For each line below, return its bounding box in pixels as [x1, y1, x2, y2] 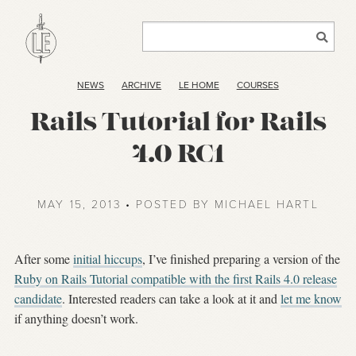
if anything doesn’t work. [14, 310, 138, 327]
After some [14, 250, 73, 268]
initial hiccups [73, 250, 142, 268]
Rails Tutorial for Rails [29, 111, 327, 137]
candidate [14, 290, 62, 308]
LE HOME [178, 77, 219, 92]
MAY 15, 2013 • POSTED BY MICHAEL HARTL [37, 196, 319, 212]
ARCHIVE [122, 77, 162, 92]
